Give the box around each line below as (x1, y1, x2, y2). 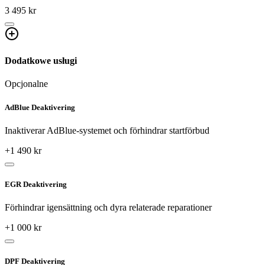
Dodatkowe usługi (5, 56, 77, 66)
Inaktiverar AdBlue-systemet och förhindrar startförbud (5, 125, 209, 135)
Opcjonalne (5, 79, 48, 89)
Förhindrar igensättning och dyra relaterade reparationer (5, 202, 212, 213)
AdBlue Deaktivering (5, 102, 75, 112)
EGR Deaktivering (5, 179, 67, 189)
